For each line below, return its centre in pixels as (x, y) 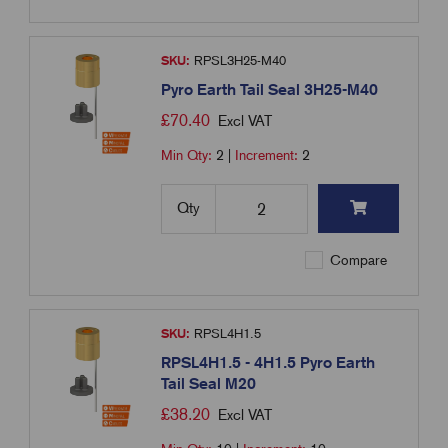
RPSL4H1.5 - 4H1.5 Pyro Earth (268, 363)
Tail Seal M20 (209, 384)
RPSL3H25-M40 (238, 61)
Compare (357, 260)
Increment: (269, 155)
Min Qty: (189, 155)
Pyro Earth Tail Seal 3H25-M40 (270, 90)
